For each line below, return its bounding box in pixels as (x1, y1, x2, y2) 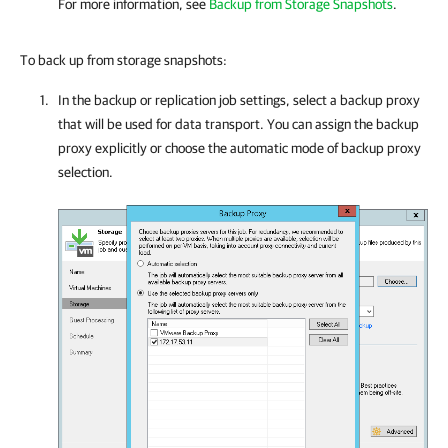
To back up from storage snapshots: (20, 52, 227, 68)
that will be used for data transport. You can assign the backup (58, 116, 419, 132)
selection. (58, 164, 113, 180)
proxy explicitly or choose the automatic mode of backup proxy (58, 140, 421, 156)
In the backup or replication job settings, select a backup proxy (58, 92, 420, 108)
